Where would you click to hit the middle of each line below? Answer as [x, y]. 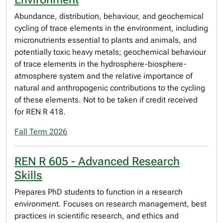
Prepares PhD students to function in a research [99, 192]
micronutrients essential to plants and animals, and [106, 40]
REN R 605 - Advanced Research [97, 161]
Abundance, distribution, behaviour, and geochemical [109, 16]
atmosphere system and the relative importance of [104, 76]
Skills [28, 175]
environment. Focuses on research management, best [111, 204]
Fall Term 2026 [41, 132]
